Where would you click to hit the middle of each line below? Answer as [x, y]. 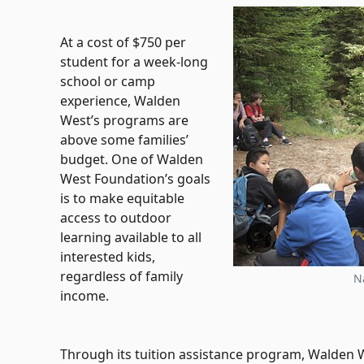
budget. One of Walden [132, 160]
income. [85, 296]
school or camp [108, 82]
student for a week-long [134, 62]
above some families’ [125, 140]
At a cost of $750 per [123, 43]
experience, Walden [121, 101]
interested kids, [108, 257]
